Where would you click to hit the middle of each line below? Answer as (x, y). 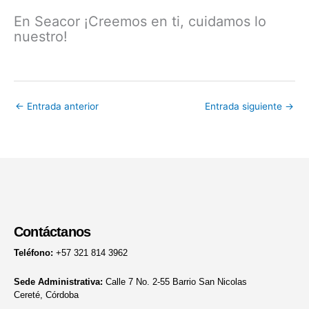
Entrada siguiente (245, 107)
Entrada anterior (61, 107)
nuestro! (41, 37)
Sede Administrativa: (58, 281)
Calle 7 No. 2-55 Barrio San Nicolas (176, 281)
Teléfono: (35, 253)
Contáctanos (52, 232)
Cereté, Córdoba (46, 295)
